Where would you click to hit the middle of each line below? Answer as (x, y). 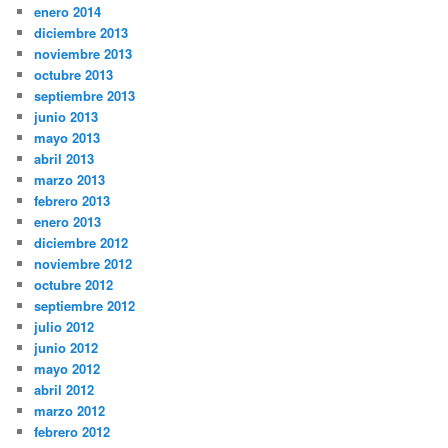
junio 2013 (66, 117)
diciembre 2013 (81, 33)
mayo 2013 (67, 138)
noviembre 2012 (83, 264)
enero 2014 (68, 12)
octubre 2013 (74, 75)
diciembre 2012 (81, 243)
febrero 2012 (72, 432)
